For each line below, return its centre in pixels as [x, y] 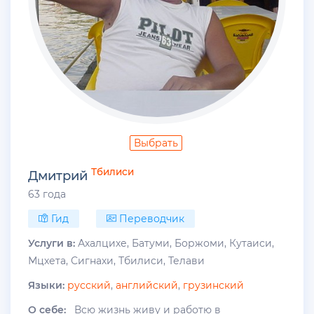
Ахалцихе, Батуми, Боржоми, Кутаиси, [175, 244]
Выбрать [156, 143]
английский [147, 286]
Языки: [46, 286]
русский [89, 286]
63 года [47, 194]
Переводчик [150, 219]
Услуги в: [52, 244]
